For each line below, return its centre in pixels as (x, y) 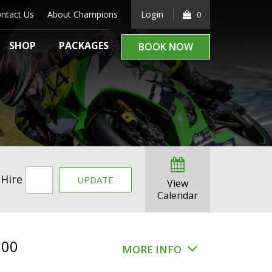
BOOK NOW (165, 47)
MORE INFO (153, 250)
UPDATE (95, 180)
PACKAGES (83, 46)
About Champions (83, 14)
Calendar (178, 196)
